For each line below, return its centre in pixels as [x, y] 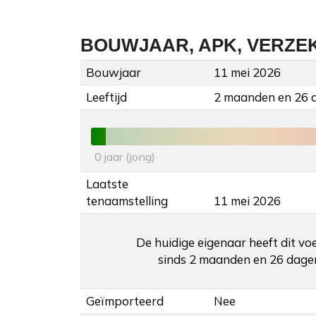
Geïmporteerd [125, 301]
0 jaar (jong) [125, 157]
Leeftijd [107, 97]
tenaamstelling [127, 201]
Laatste [107, 184]
